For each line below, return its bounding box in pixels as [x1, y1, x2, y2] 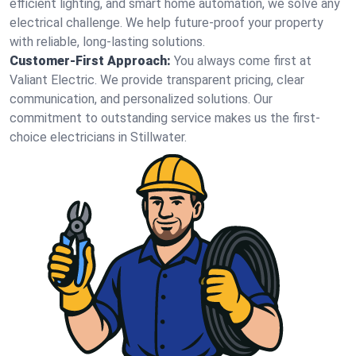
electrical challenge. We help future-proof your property [10, 15, 323, 30]
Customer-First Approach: [10, 53, 171, 68]
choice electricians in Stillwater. [10, 130, 187, 145]
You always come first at [174, 53, 311, 68]
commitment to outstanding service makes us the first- [10, 110, 320, 126]
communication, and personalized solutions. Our [10, 91, 273, 106]
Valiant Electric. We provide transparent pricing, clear [10, 72, 304, 87]
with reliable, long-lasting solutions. [10, 34, 205, 49]
